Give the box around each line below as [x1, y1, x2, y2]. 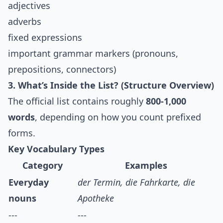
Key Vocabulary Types [8, 143, 105, 155]
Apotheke [78, 192, 114, 205]
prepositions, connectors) [8, 63, 116, 76]
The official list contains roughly [8, 95, 146, 108]
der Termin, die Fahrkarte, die [78, 176, 195, 189]
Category [22, 159, 63, 172]
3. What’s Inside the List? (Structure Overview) [8, 79, 214, 92]
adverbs [8, 15, 41, 28]
